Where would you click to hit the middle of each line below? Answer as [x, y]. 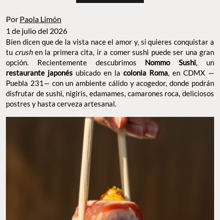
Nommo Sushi [171, 63]
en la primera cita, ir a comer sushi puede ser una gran [124, 52]
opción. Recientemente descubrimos [76, 63]
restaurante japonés [39, 73]
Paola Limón [41, 19]
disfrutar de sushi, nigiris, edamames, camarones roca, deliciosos [110, 94]
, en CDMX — [191, 73]
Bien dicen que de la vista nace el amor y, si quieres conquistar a [110, 42]
